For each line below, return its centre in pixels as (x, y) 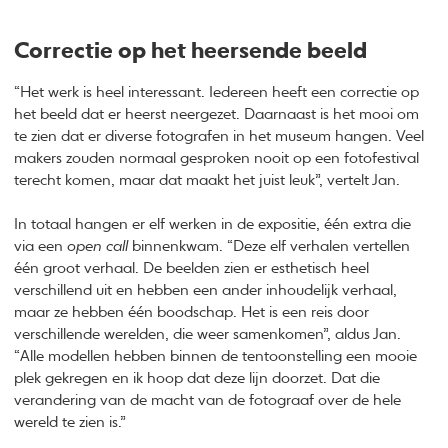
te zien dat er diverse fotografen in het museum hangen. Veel (219, 136)
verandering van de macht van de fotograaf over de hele (208, 401)
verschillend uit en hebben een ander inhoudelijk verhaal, (206, 291)
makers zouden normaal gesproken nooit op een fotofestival (217, 158)
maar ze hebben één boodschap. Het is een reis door (192, 313)
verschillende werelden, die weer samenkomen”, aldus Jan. (208, 335)
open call (98, 247)
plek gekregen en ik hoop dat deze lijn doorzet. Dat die (197, 379)
